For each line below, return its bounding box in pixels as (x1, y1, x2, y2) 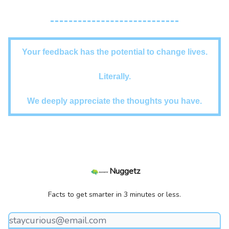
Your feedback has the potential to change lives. (21, 47, 208, 56)
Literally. (98, 72, 131, 81)
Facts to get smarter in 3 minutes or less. (48, 190, 181, 199)
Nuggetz (109, 166, 140, 177)
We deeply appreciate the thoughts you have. (27, 96, 202, 105)
